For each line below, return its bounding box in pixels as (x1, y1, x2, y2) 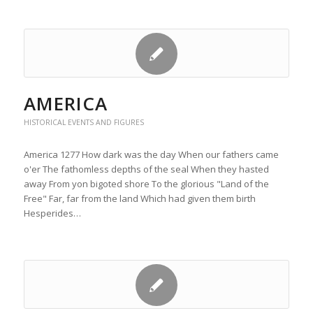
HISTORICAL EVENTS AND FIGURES (23, 117, 144, 127)
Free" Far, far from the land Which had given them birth (23, 192, 256, 205)
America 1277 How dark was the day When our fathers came (23, 148, 279, 161)
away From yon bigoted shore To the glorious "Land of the (23, 177, 269, 190)
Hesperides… (23, 207, 81, 219)
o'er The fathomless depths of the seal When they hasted (23, 163, 269, 175)
